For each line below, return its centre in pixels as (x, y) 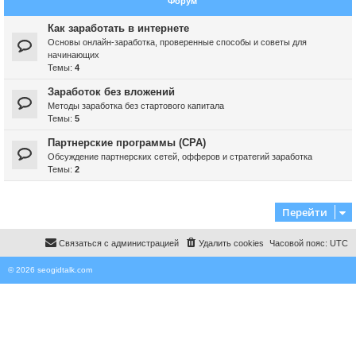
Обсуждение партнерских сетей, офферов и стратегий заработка (180, 156)
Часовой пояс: (300, 243)
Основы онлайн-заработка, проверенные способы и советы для (177, 42)
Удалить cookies (231, 243)
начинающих (74, 54)
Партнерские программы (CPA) (127, 142)
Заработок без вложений (111, 91)
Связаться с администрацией (119, 243)
